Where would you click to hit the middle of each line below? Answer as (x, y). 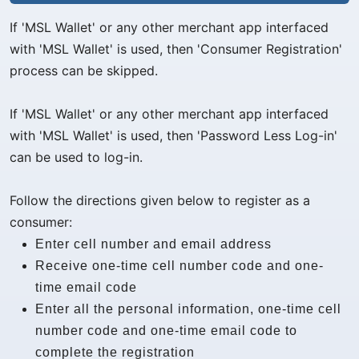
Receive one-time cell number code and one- (179, 265)
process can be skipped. (84, 70)
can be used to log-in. (76, 157)
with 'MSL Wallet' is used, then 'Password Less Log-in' (173, 135)
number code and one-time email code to (166, 330)
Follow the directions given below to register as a (160, 200)
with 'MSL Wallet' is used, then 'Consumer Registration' (176, 48)
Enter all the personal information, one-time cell (188, 309)
